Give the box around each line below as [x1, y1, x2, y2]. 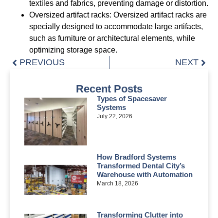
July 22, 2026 [96, 113, 132, 120]
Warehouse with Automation [96, 170, 193, 179]
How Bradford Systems [96, 152, 176, 161]
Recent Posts [75, 83, 143, 95]
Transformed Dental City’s [96, 161, 185, 170]
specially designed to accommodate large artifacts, [29, 22, 203, 31]
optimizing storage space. [29, 46, 117, 54]
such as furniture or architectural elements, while [29, 34, 195, 43]
